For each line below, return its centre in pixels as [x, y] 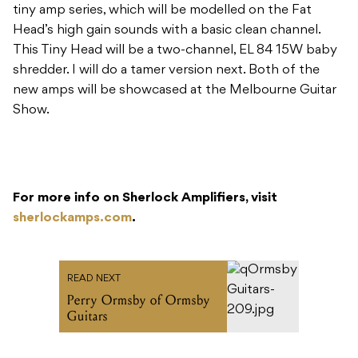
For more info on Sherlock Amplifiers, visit [145, 199]
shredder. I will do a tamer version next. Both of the [166, 71]
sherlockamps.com [72, 219]
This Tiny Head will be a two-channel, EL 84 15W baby [175, 51]
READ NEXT [94, 279]
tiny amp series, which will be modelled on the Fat [162, 11]
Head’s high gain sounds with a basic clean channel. [167, 31]
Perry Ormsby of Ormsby [139, 300]
